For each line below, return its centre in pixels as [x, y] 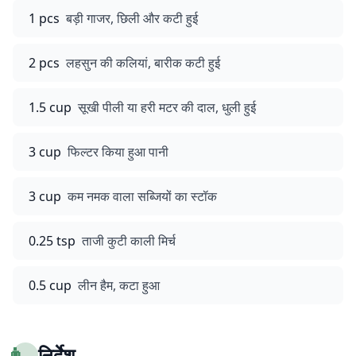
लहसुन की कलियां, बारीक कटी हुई [143, 63]
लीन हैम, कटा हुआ [119, 285]
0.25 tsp [52, 241]
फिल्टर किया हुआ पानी [118, 152]
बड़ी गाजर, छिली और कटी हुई [132, 18]
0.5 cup [50, 285]
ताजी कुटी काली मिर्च [129, 241]
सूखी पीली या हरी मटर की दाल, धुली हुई [167, 107]
